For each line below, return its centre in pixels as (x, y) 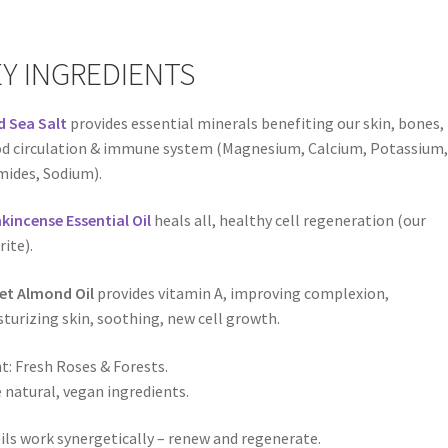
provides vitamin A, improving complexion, (241, 293)
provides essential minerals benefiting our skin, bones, (255, 122)
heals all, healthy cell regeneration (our (288, 220)
